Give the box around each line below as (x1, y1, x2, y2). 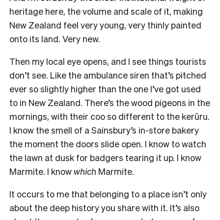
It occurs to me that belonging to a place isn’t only (9, 188, 207, 199)
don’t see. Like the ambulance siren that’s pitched (9, 69, 206, 81)
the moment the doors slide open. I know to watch (9, 137, 206, 149)
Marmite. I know (9, 165, 74, 177)
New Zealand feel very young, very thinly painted (9, 19, 201, 30)
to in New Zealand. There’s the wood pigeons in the (9, 96, 210, 108)
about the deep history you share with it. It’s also (9, 201, 199, 213)
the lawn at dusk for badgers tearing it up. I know (9, 151, 201, 163)
